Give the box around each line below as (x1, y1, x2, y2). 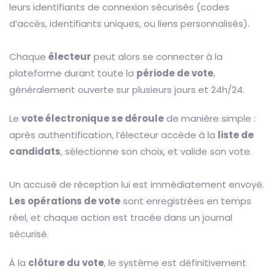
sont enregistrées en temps (120, 194, 251, 208)
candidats (9, 145, 61, 158)
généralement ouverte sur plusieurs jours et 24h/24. (9, 83, 245, 97)
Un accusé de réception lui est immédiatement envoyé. (9, 178, 264, 191)
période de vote (136, 67, 213, 80)
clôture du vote (28, 256, 104, 270)
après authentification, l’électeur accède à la (9, 128, 218, 142)
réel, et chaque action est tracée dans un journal (9, 211, 232, 224)
